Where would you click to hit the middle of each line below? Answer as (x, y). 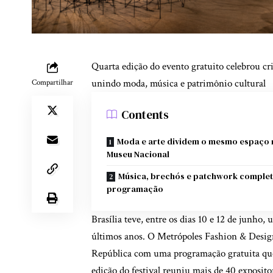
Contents (145, 114)
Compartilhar (52, 82)
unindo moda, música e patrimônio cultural (179, 83)
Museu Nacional (138, 154)
